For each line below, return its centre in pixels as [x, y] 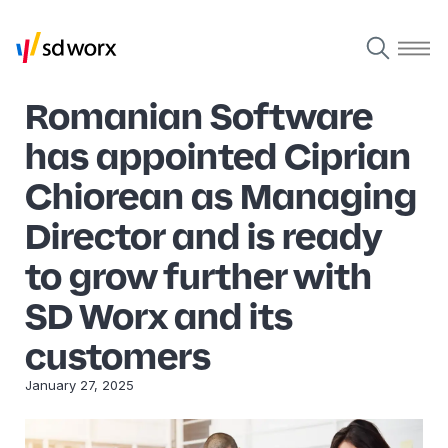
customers [118, 356]
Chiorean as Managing [221, 196]
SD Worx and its [159, 316]
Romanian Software [199, 116]
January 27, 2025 [79, 385]
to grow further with [198, 276]
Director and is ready [203, 236]
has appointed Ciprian [218, 156]
